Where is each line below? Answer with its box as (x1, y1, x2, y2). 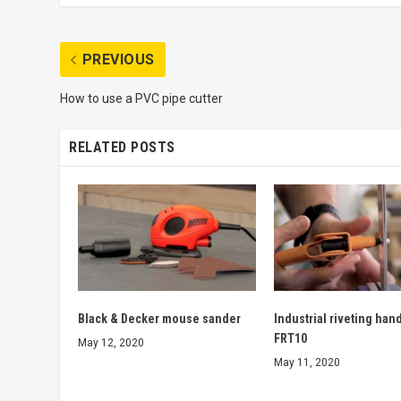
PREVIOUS (81, 50, 155, 68)
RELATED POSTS (69, 138, 175, 156)
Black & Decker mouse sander (78, 311, 242, 327)
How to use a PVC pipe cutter (60, 90, 224, 106)
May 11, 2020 (274, 356, 340, 370)
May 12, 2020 (78, 337, 145, 350)
